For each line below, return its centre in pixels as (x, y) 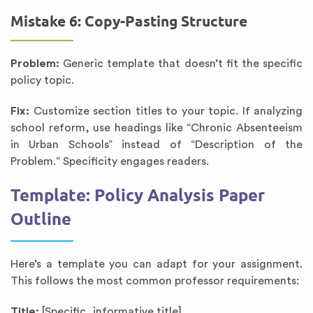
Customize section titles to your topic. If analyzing (166, 111)
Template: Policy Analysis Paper (138, 195)
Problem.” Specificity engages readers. (110, 161)
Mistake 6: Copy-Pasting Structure (129, 21)
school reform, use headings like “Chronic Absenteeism (156, 128)
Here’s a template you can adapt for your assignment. (156, 264)
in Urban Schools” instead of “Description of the (156, 145)
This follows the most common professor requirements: (155, 281)
